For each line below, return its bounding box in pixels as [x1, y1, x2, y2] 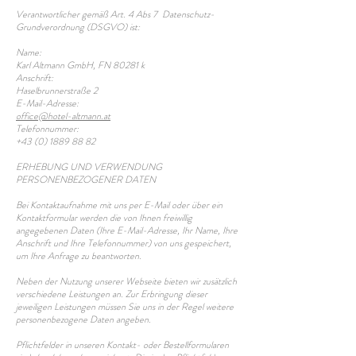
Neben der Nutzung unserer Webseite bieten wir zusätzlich [16, 274, 237, 288]
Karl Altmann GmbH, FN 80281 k [16, 58, 145, 72]
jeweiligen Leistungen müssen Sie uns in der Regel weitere [16, 300, 234, 314]
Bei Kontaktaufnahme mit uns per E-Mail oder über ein [16, 198, 222, 212]
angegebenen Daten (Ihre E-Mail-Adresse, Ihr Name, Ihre [16, 223, 238, 238]
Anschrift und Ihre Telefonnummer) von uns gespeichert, [16, 236, 231, 250]
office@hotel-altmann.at [16, 109, 110, 123]
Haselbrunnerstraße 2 [16, 83, 98, 98]
